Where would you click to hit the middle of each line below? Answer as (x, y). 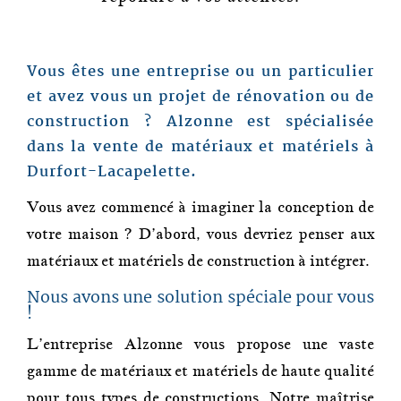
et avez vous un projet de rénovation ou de (200, 97)
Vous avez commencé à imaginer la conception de (200, 207)
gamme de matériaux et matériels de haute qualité (200, 371)
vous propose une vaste (279, 344)
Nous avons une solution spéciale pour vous (200, 298)
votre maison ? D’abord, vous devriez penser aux (200, 234)
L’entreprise (76, 344)
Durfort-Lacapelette (109, 172)
